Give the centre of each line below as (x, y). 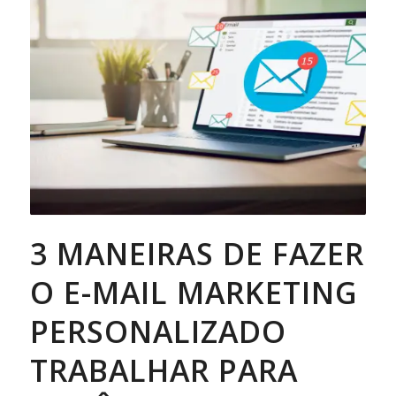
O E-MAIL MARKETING (194, 292)
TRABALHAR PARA (164, 370)
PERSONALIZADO (158, 331)
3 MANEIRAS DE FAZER (197, 253)
